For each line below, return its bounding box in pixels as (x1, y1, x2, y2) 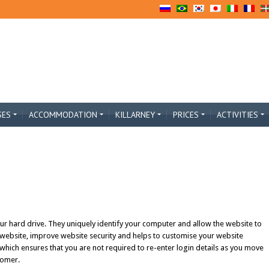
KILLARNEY (115, 109, 155, 120)
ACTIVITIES (217, 109, 258, 120)
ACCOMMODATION (29, 109, 97, 120)
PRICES (173, 109, 199, 120)
